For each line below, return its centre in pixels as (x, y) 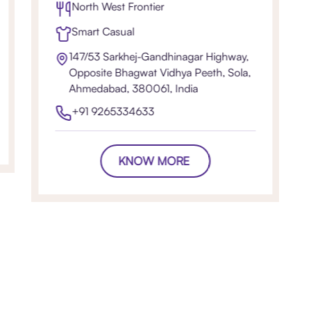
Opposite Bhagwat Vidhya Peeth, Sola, (160, 73)
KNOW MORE (154, 161)
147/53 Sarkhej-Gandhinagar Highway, (159, 57)
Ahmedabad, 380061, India (134, 89)
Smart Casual (102, 32)
